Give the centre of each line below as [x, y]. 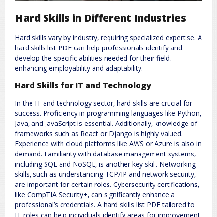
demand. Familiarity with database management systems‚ [105, 154]
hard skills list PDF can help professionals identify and [99, 47]
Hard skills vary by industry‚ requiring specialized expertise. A [108, 37]
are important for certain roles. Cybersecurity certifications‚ [107, 184]
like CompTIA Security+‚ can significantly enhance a [95, 194]
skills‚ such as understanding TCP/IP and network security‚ [105, 174]
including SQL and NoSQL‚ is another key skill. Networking [105, 164]
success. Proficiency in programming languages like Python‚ [108, 113]
